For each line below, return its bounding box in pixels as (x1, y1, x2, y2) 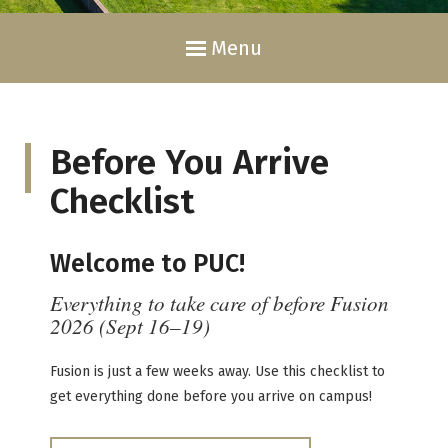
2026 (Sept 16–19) (50, 311, 210, 340)
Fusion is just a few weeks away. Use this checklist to (50, 362, 385, 380)
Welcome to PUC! (50, 248, 245, 279)
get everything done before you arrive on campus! (50, 387, 372, 405)
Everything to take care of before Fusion (50, 288, 389, 317)
